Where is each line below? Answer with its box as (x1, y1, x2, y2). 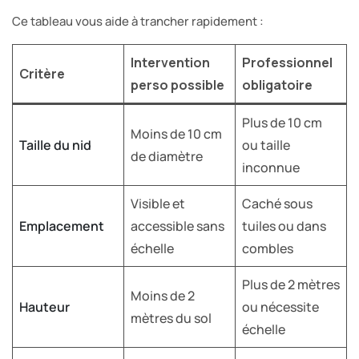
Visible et (131, 194, 185, 212)
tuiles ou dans (242, 216, 326, 235)
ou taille (242, 135, 290, 154)
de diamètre (131, 147, 203, 165)
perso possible (131, 75, 224, 94)
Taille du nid (19, 135, 91, 154)
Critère (19, 64, 65, 83)
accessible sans (131, 216, 224, 235)
